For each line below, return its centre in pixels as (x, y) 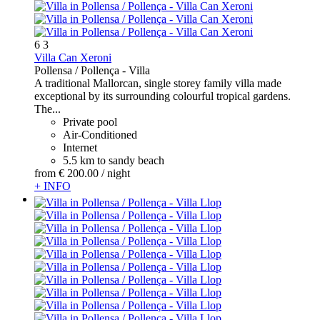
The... (47, 109)
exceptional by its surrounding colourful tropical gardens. (162, 96)
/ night (116, 174)
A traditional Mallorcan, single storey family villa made (158, 84)
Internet (80, 148)
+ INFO (52, 186)
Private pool (90, 122)
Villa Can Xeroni (73, 58)
